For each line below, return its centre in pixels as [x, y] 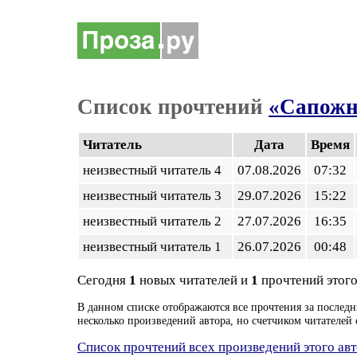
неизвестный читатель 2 [155, 221]
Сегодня [103, 280]
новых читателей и [194, 280]
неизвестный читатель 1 [155, 247]
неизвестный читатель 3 [155, 196]
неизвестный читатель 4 [155, 170]
